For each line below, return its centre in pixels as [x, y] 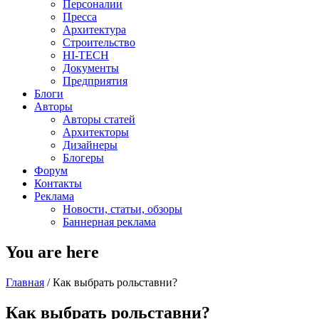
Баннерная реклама [109, 222]
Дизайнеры [90, 145]
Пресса [80, 17]
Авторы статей [99, 119]
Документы [91, 68]
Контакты [58, 183]
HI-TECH [86, 55]
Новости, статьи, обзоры [122, 209]
